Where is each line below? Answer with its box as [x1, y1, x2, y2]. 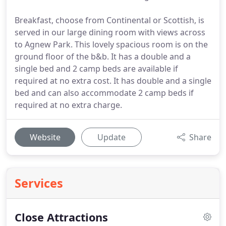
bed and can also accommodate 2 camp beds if [15, 87, 194, 98]
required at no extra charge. [15, 99, 122, 110]
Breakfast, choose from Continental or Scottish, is [15, 15, 204, 26]
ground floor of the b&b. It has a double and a [15, 51, 191, 62]
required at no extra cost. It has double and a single [15, 75, 211, 86]
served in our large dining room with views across [15, 27, 205, 38]
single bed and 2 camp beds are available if [15, 63, 178, 74]
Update [97, 132, 126, 143]
